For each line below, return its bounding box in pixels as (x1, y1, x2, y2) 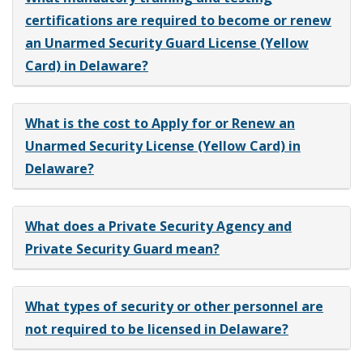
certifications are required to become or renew (25, 11, 331, 29)
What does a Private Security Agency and (25, 216, 292, 235)
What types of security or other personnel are (25, 297, 323, 315)
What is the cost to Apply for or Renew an (25, 113, 295, 132)
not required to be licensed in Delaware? (25, 319, 288, 338)
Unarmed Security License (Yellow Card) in (25, 136, 301, 155)
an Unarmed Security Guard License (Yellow (25, 33, 309, 52)
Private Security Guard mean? (25, 239, 220, 258)
